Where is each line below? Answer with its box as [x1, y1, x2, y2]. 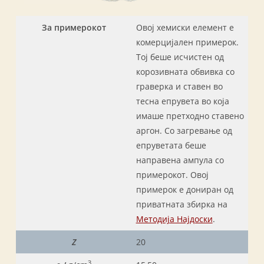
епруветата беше [136, 140, 206, 151]
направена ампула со [136, 154, 224, 166]
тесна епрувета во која [136, 95, 229, 107]
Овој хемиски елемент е [136, 22, 234, 33]
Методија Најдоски [136, 213, 213, 225]
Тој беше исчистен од [136, 51, 224, 62]
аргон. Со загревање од [136, 125, 232, 136]
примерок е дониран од [136, 184, 233, 195]
